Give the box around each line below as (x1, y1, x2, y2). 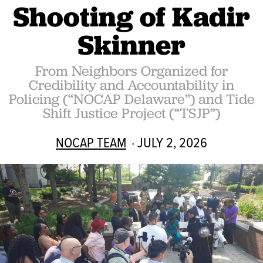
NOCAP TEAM (56, 132, 126, 152)
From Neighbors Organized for (35, 62, 228, 80)
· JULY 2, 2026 (129, 132, 207, 152)
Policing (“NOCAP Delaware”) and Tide (8, 90, 255, 108)
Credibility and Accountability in (29, 76, 234, 94)
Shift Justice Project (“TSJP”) (43, 104, 220, 122)
